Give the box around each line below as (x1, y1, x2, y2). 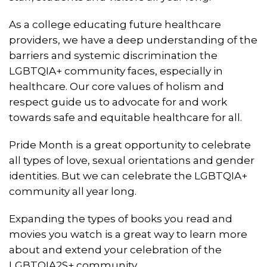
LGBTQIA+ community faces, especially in (9, 64, 223, 77)
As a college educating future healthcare (9, 18, 221, 30)
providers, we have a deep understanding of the (9, 33, 257, 46)
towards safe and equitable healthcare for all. (9, 111, 242, 123)
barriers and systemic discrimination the (9, 49, 218, 61)
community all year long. (9, 185, 136, 197)
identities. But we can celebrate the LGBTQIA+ (9, 169, 247, 182)
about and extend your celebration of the (9, 243, 222, 256)
